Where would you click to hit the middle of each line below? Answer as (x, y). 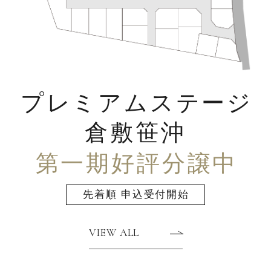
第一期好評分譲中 (137, 164)
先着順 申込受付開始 (136, 195)
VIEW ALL (114, 233)
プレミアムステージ (137, 103)
